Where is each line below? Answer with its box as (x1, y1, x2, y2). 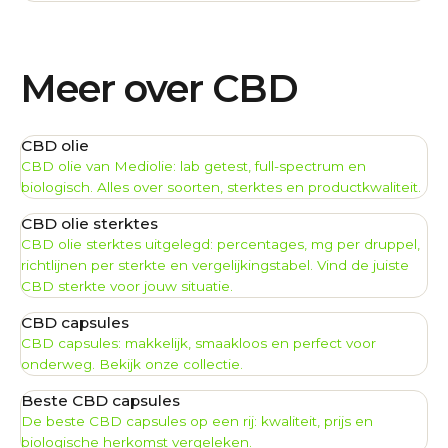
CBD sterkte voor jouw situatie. (21, 277, 233, 294)
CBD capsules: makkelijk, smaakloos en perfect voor (21, 334, 376, 351)
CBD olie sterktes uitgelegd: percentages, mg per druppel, (21, 235, 420, 252)
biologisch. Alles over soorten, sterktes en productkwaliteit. (21, 178, 421, 195)
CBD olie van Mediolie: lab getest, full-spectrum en (21, 157, 366, 174)
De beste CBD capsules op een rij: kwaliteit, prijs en (21, 412, 373, 429)
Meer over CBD (20, 64, 298, 112)
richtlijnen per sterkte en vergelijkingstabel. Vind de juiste (21, 256, 409, 273)
